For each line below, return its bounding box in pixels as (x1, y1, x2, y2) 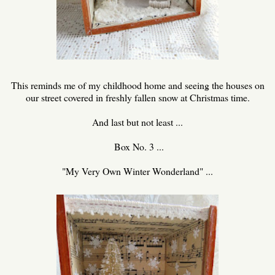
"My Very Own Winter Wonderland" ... (62, 164, 213, 177)
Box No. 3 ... (111, 139, 164, 153)
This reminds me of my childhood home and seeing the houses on (10, 78, 265, 91)
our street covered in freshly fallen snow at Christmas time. (25, 90, 250, 104)
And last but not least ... (92, 115, 183, 128)
